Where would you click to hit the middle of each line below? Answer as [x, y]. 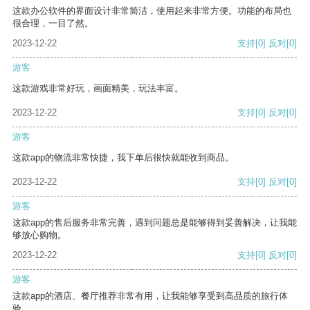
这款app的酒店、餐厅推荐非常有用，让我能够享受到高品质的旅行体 [150, 296]
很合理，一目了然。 [53, 24]
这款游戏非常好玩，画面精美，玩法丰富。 [98, 89]
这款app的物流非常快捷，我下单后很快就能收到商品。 [123, 158]
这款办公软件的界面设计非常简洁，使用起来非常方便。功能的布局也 [152, 11]
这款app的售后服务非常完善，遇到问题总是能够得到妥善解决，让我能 [155, 223]
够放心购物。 [39, 235]
